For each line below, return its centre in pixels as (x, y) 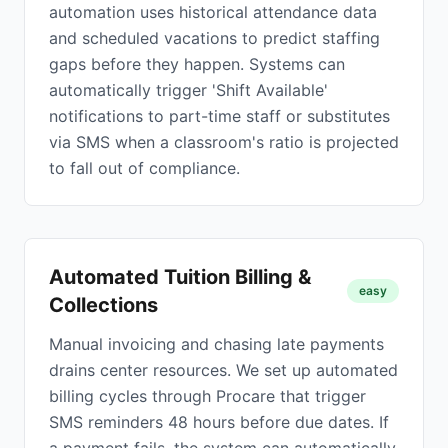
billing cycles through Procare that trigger (207, 396)
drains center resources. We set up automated (223, 370)
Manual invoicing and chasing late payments (216, 344)
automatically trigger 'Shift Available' (188, 90)
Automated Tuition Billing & (180, 277)
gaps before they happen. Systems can (197, 64)
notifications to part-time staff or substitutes (219, 116)
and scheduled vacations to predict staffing (214, 38)
